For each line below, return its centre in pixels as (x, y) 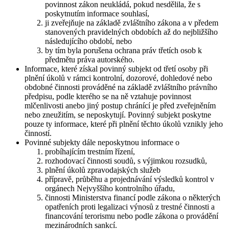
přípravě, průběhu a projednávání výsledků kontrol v (130, 179)
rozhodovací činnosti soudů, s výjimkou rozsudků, (126, 161)
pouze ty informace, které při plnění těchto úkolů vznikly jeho (124, 124)
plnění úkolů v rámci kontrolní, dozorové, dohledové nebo (118, 78)
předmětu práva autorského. (90, 59)
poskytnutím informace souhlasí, (97, 13)
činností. (38, 133)
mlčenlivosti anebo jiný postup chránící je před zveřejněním (120, 105)
